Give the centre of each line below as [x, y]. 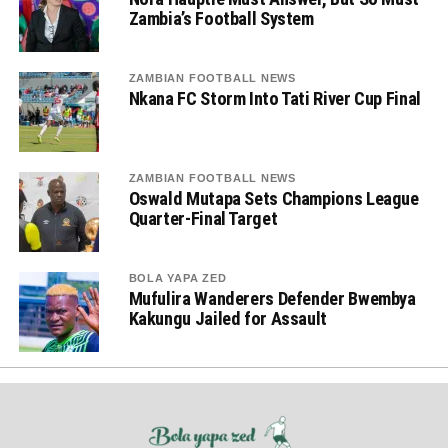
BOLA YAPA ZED [177, 278]
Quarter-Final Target [203, 218]
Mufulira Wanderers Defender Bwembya [272, 298]
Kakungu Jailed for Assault [227, 318]
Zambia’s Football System [221, 18]
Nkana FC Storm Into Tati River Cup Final [274, 98]
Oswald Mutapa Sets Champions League [273, 198]
